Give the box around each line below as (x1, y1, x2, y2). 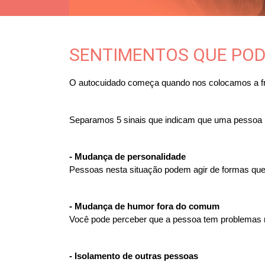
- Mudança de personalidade (69, 151, 186, 161)
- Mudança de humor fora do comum (69, 201, 219, 211)
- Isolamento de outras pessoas (69, 251, 198, 261)
